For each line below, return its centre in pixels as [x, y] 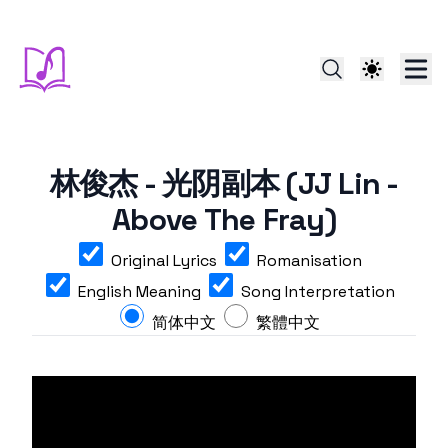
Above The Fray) [224, 219]
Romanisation [309, 260]
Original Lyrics [163, 260]
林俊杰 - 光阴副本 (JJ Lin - [224, 183]
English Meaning [139, 291]
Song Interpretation [317, 291]
